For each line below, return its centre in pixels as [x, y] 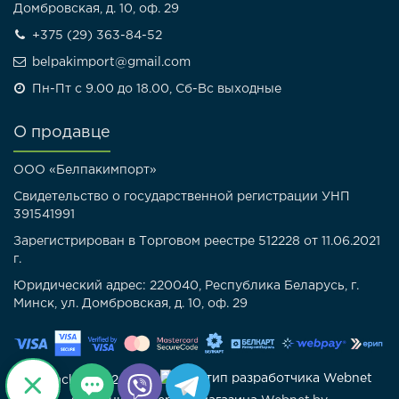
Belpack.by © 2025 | [94, 381]
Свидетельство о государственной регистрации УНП [182, 197]
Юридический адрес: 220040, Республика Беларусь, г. [186, 286]
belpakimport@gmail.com [110, 62]
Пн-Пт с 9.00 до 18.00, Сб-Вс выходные [155, 89]
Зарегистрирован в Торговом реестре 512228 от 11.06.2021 [197, 241]
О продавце [62, 133]
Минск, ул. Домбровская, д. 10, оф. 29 [130, 304]
